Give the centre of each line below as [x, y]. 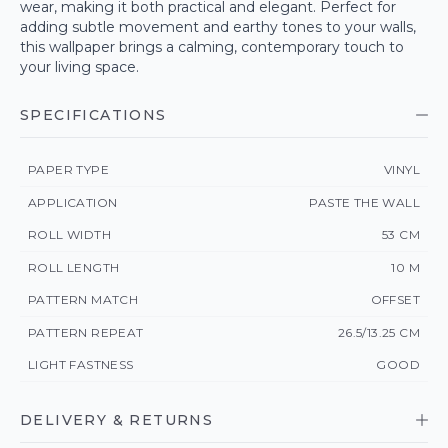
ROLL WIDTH [69, 234]
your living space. [79, 67]
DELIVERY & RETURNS [117, 420]
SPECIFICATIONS [93, 115]
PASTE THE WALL [364, 202]
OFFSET [395, 299]
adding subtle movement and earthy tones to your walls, [218, 27]
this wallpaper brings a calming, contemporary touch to [212, 47]
